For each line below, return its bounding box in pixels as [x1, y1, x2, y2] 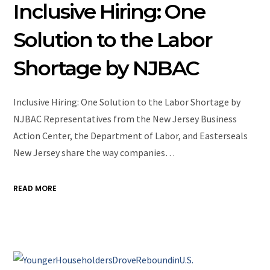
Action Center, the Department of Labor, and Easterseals [13, 130, 248, 142]
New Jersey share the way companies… [13, 146, 175, 159]
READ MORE [13, 183, 57, 194]
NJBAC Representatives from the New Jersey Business [13, 113, 237, 125]
